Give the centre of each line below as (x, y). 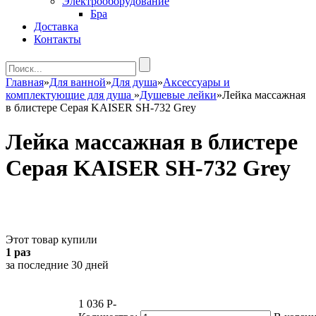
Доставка (56, 26)
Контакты (57, 39)
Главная (25, 82)
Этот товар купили (51, 239)
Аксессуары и (196, 82)
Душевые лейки (178, 95)
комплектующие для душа (70, 95)
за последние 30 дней (57, 265)
